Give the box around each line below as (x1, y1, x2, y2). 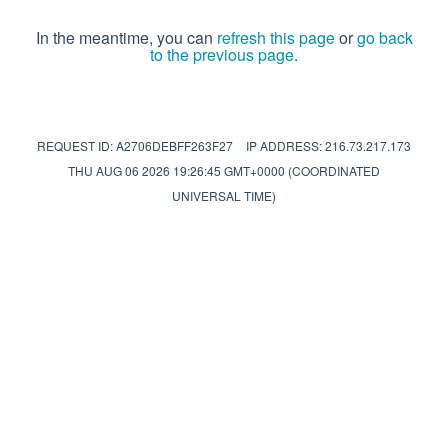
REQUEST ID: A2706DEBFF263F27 (37, 137, 233, 154)
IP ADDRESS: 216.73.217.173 (246, 137, 411, 154)
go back (356, 26, 413, 49)
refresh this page (216, 26, 335, 49)
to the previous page (150, 43, 294, 66)
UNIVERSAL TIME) (172, 187, 276, 204)
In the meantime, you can (35, 26, 217, 49)
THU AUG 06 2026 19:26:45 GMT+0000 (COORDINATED (68, 162, 380, 179)
